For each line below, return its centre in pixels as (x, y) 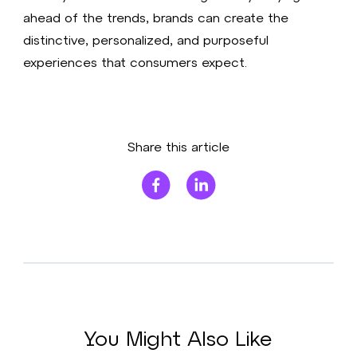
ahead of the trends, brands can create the (156, 18)
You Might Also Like (178, 337)
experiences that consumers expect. (135, 62)
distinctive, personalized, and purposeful (146, 40)
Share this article (178, 147)
